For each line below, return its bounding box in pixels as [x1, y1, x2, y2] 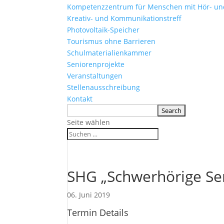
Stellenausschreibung [67, 82, 140, 92]
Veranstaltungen [67, 71, 123, 80]
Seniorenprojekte [67, 59, 125, 69]
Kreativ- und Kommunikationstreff [67, 13, 182, 23]
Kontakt [67, 94, 93, 103]
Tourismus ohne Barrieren [67, 36, 156, 46]
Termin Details [67, 206, 129, 218]
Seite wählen [67, 117, 110, 127]
